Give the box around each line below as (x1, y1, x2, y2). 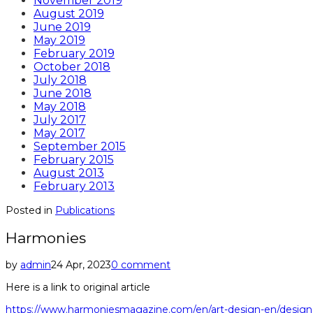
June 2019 (34, 20, 91, 34)
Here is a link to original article (6, 281, 150, 293)
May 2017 (34, 126, 85, 140)
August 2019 (34, 7, 104, 21)
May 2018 (34, 100, 86, 114)
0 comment (111, 259, 170, 271)
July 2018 (34, 73, 87, 87)
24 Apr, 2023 (51, 259, 111, 271)
